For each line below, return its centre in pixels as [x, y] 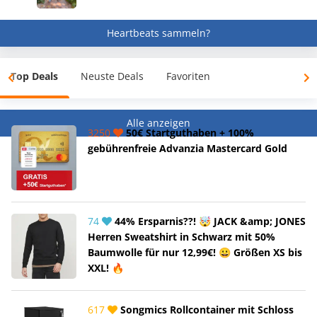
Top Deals [34, 76]
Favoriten [188, 76]
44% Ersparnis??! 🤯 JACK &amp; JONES [209, 221]
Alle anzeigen [158, 123]
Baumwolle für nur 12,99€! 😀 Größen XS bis [195, 253]
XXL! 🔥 [106, 268]
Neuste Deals [112, 76]
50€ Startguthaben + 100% [189, 133]
